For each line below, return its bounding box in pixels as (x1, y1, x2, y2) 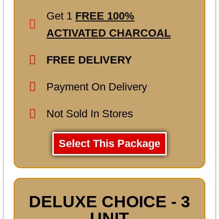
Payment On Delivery (46, 80, 148, 93)
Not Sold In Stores (46, 107, 133, 120)
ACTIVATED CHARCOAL (46, 26, 171, 39)
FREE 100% (75, 9, 135, 22)
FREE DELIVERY (46, 53, 132, 66)
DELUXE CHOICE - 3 (29, 192, 190, 211)
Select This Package (59, 137, 160, 150)
